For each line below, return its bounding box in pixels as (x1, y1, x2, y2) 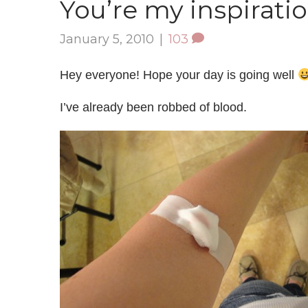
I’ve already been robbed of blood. (60, 100, 247, 114)
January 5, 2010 (60, 32, 154, 47)
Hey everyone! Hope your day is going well (60, 68, 298, 82)
